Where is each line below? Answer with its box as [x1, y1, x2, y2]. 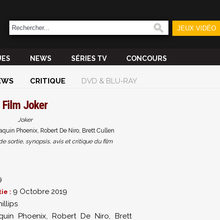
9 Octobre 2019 [13, 187, 67, 196]
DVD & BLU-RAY [82, 77, 137, 85]
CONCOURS [126, 55, 167, 62]
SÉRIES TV [71, 55, 107, 62]
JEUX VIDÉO [177, 25, 216, 32]
